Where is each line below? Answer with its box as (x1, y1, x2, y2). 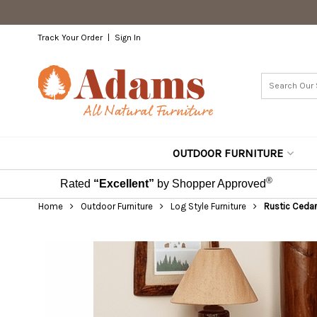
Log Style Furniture (170, 201, 246, 212)
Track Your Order (38, 33, 103, 42)
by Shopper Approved (156, 178, 266, 190)
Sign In (114, 33, 141, 42)
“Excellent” (93, 178, 154, 190)
